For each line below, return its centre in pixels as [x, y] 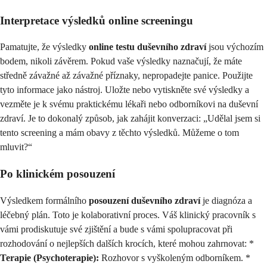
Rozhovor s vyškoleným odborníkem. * [175, 257]
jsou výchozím [235, 47]
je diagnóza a [226, 200]
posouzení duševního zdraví [145, 200]
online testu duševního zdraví [148, 47]
